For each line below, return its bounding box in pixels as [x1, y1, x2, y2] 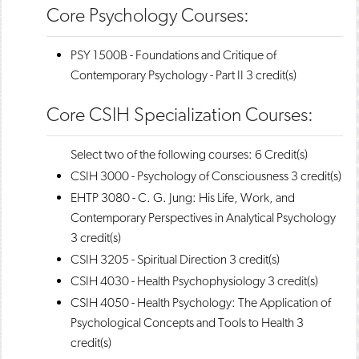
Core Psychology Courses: [46, 3, 249, 26]
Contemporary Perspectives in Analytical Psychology [71, 210, 336, 225]
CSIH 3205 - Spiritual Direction [71, 252, 227, 267]
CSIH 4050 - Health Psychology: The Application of [71, 295, 331, 310]
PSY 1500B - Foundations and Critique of [71, 47, 276, 63]
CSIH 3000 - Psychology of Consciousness [71, 168, 288, 184]
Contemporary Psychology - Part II [71, 67, 244, 83]
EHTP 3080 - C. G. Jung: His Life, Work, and [71, 190, 295, 205]
